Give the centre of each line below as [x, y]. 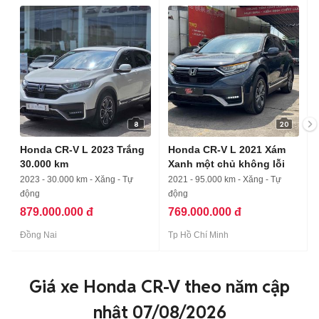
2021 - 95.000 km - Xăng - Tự [225, 179]
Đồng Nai [38, 235]
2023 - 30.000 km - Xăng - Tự [77, 179]
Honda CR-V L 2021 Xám [227, 150]
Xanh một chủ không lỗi [226, 164]
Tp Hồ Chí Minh [198, 235]
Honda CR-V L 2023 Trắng [82, 150]
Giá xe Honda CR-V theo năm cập [159, 287]
